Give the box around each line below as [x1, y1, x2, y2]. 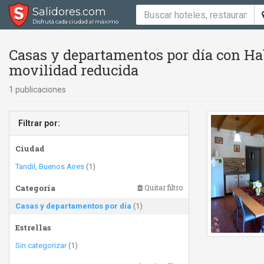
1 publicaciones [9, 85, 66, 94]
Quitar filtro [143, 183, 183, 192]
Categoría [15, 183, 55, 193]
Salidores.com [32, 5, 106, 18]
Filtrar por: [18, 118, 60, 128]
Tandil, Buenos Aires [15, 162, 84, 171]
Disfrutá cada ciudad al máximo [32, 18, 118, 25]
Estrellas [15, 222, 51, 233]
